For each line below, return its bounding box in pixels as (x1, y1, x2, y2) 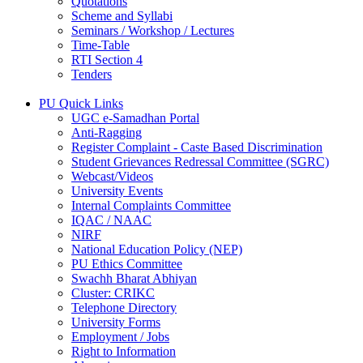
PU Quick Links (39, 96, 123, 110)
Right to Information (71, 344, 176, 358)
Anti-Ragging (71, 125, 142, 139)
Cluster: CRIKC (71, 285, 155, 300)
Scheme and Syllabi (71, 8, 173, 23)
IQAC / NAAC (71, 212, 152, 227)
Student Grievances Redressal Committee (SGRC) (71, 154, 329, 169)
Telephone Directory (71, 300, 177, 314)
